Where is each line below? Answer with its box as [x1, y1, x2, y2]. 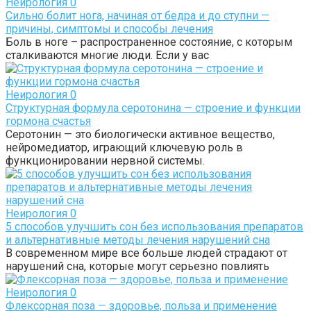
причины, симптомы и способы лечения [6, 22, 213, 35]
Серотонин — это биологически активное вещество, [6, 127, 275, 141]
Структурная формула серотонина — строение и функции [6, 101, 301, 115]
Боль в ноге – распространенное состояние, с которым [6, 35, 292, 49]
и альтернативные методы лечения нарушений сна [6, 233, 270, 246]
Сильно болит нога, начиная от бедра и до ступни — [6, 8, 269, 22]
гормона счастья [6, 114, 91, 128]
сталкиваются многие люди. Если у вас [6, 48, 209, 62]
